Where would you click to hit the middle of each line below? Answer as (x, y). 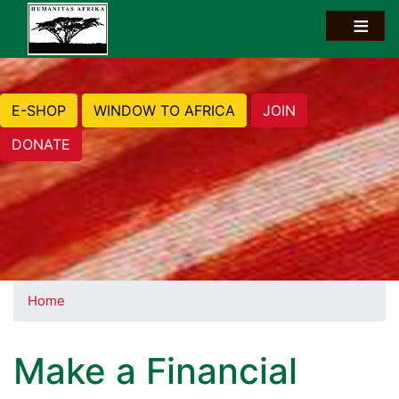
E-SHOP (39, 110)
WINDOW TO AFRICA (164, 110)
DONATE (41, 144)
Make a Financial (155, 370)
